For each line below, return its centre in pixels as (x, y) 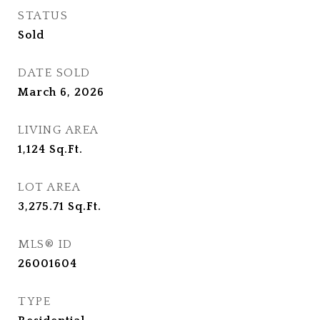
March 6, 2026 (61, 92)
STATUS (43, 16)
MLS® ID (45, 244)
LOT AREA (49, 187)
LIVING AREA (59, 130)
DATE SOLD (54, 73)
